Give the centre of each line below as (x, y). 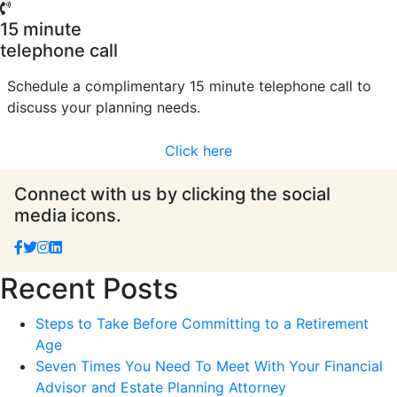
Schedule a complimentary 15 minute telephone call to (189, 86)
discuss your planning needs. (104, 107)
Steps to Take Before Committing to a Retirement (202, 323)
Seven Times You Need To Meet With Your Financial (209, 366)
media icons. (68, 215)
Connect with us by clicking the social (172, 194)
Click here (198, 150)
